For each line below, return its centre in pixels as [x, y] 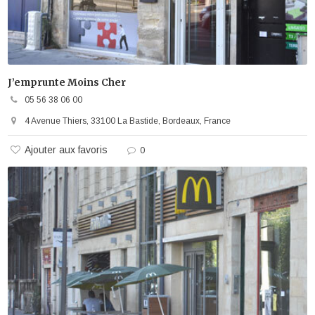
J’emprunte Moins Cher [67, 82]
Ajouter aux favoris [66, 149]
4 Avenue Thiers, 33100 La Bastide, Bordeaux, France [128, 121]
